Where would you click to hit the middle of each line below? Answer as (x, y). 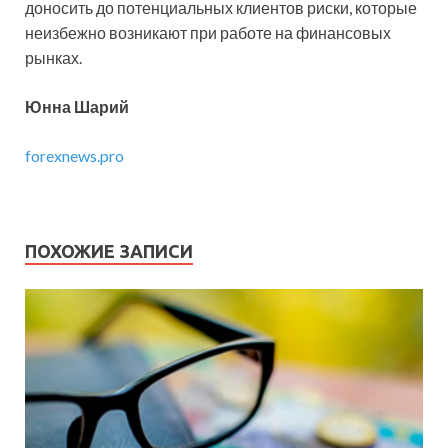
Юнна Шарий (77, 106)
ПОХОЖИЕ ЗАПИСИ (109, 250)
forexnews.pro (74, 155)
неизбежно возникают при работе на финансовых (208, 32)
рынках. (53, 57)
